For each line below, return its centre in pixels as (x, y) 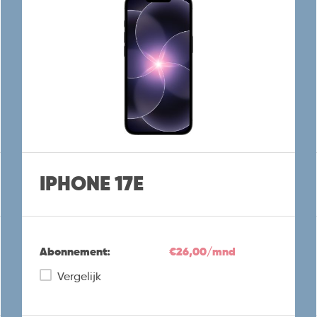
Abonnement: (75, 251)
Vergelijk (79, 276)
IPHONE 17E (91, 184)
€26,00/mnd (202, 251)
